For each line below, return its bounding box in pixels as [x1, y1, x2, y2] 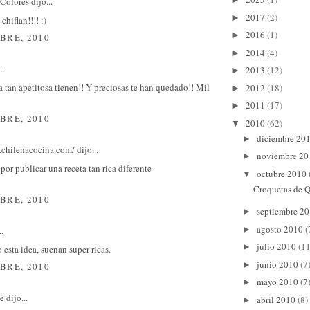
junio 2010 [256, 257, 300, 271]
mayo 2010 [256, 275, 300, 289]
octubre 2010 [256, 167, 309, 180]
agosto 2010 [256, 222, 305, 235]
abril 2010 [256, 293, 298, 306]
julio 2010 [256, 240, 298, 253]
